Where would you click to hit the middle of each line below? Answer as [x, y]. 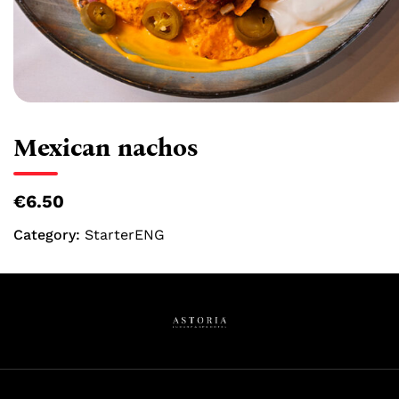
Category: [49, 235]
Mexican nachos [106, 148]
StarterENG [125, 235]
